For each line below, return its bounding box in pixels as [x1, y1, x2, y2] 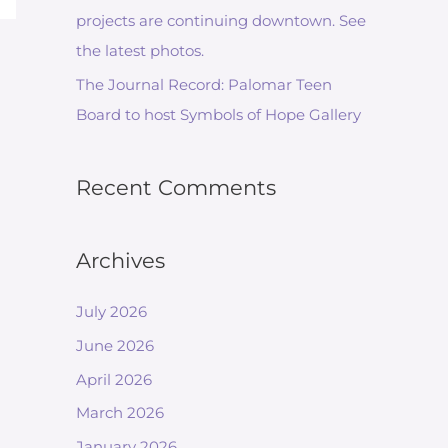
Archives [76, 248, 165, 273]
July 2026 [76, 302, 147, 321]
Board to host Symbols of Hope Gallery [76, 105, 361, 124]
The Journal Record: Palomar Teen [76, 75, 332, 94]
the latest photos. [76, 41, 204, 61]
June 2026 [76, 335, 154, 355]
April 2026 [76, 369, 152, 389]
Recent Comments [76, 175, 276, 200]
